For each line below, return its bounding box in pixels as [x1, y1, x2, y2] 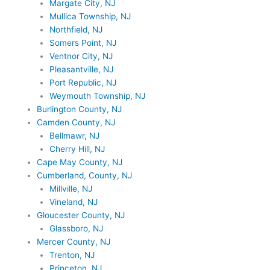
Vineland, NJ [49, 196, 98, 207]
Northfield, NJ [49, 24, 102, 34]
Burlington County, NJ [37, 104, 122, 114]
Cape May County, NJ [37, 157, 123, 167]
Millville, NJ [49, 183, 92, 193]
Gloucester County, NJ [37, 210, 125, 220]
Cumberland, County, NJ [37, 170, 133, 180]
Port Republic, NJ [49, 77, 116, 87]
